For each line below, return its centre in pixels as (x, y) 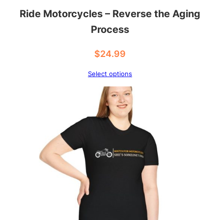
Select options (110, 73)
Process (110, 29)
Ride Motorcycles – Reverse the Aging (110, 14)
